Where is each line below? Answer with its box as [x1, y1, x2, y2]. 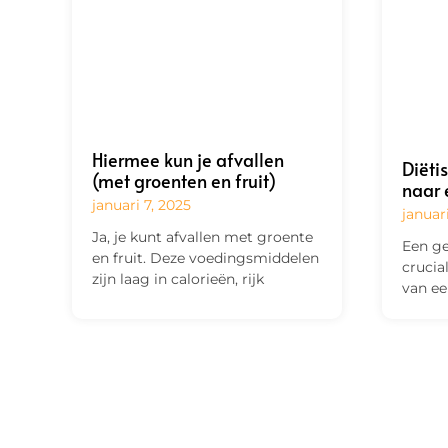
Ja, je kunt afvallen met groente [92, 227, 313, 246]
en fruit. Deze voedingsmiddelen [92, 248, 319, 267]
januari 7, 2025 [92, 195, 191, 214]
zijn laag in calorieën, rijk [92, 269, 264, 288]
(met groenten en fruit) [92, 167, 276, 193]
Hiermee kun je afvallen [92, 146, 284, 172]
